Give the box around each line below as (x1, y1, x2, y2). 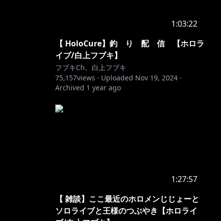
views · (77, 73, 99, 82)
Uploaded (101, 73, 133, 82)
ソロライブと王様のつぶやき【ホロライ (55, 205, 197, 216)
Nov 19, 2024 (135, 73, 178, 82)
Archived (55, 83, 84, 92)
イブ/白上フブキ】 (55, 50, 122, 61)
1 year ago (86, 83, 121, 92)
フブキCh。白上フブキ (55, 63, 126, 72)
